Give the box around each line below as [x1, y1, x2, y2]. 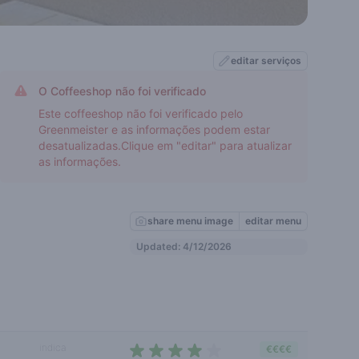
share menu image [147, 215, 233, 227]
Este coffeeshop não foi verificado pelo [38, 107, 243, 120]
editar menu [245, 215, 301, 227]
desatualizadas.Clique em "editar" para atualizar [38, 139, 292, 152]
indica [39, 341, 67, 353]
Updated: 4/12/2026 [136, 240, 232, 252]
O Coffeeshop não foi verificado [38, 84, 206, 98]
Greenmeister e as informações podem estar [38, 123, 270, 136]
